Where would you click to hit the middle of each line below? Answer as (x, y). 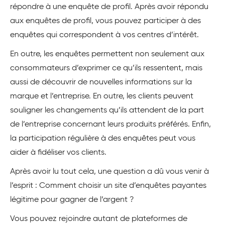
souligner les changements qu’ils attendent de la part (107, 111)
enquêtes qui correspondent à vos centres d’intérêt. (104, 35)
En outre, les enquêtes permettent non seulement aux (107, 54)
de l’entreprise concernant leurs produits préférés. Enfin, (110, 125)
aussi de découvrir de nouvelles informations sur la (101, 83)
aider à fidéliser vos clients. (58, 153)
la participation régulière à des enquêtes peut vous (103, 139)
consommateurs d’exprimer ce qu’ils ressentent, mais (106, 69)
